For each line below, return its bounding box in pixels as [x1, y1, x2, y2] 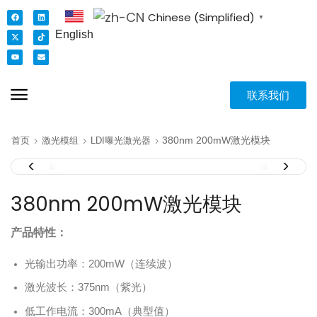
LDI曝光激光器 [91, 135, 151, 146]
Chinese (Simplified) [148, 10, 255, 25]
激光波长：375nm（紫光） [25, 282, 152, 294]
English [55, 28, 94, 40]
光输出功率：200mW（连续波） [25, 258, 178, 270]
